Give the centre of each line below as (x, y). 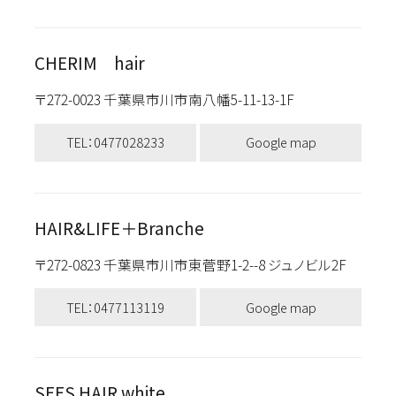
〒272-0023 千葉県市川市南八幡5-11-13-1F (172, 99)
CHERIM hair (89, 62)
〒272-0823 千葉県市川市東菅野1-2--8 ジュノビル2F (190, 264)
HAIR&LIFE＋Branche (119, 228)
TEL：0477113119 (115, 307)
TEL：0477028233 (115, 142)
